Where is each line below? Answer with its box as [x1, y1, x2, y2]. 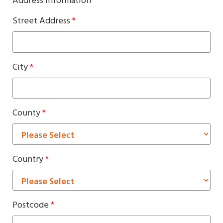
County [12, 106, 42, 120]
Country [12, 152, 45, 167]
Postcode [12, 198, 51, 213]
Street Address [12, 14, 72, 28]
